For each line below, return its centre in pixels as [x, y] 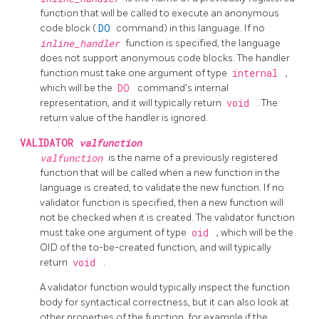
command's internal [183, 88]
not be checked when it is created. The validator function [167, 217]
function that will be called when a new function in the [160, 172]
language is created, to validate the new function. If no [162, 187]
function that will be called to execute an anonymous [159, 13]
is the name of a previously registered [193, 157]
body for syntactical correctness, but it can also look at [164, 302]
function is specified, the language [203, 43]
